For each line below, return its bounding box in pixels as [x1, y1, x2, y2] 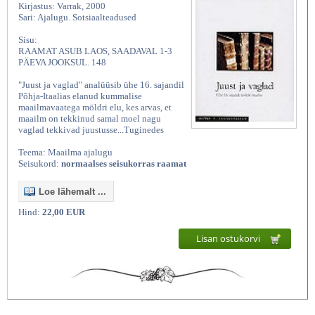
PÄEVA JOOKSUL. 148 [18, 57, 106, 68]
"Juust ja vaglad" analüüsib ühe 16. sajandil [18, 79, 184, 91]
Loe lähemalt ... [39, 186, 106, 198]
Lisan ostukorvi [196, 232, 262, 245]
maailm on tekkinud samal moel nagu [18, 113, 161, 124]
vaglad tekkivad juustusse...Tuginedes [18, 124, 164, 136]
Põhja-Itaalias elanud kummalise [18, 91, 142, 102]
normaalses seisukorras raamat [61, 158, 186, 169]
